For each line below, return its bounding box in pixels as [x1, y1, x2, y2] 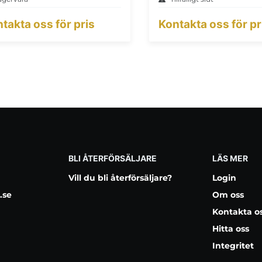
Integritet [212, 240, 254, 251]
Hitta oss [212, 223, 250, 234]
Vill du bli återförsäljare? [68, 173, 172, 183]
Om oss [212, 189, 244, 200]
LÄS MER [212, 153, 249, 163]
